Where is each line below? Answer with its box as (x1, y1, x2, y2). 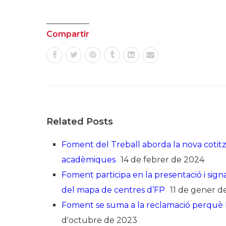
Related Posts (46, 116, 113, 128)
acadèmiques (62, 155, 116, 165)
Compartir (46, 29, 89, 39)
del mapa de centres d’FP (62, 185, 165, 195)
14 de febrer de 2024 (121, 155, 204, 165)
